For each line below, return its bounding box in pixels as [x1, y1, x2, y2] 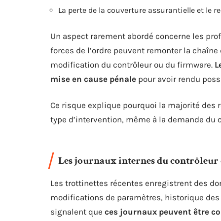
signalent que [50, 207, 105, 217]
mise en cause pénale [50, 74, 136, 84]
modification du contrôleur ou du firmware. [50, 60, 215, 70]
